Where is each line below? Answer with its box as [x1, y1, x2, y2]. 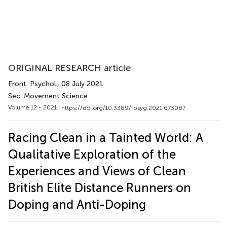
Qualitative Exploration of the [8, 146, 176, 162]
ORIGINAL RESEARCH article [8, 62, 131, 73]
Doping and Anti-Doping [8, 197, 146, 212]
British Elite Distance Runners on [8, 180, 191, 195]
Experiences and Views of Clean [8, 163, 186, 178]
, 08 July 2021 [57, 80, 103, 88]
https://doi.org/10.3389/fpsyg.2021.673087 [61, 104, 185, 111]
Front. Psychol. [8, 80, 57, 88]
